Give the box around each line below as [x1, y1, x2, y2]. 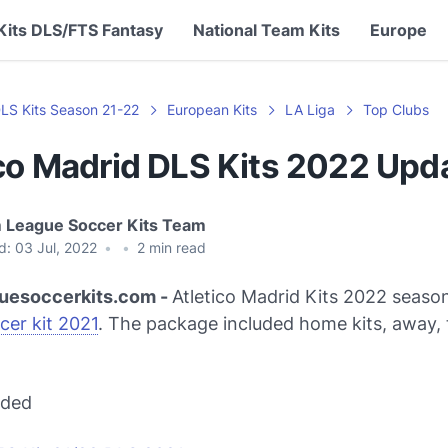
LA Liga [285, 101, 335, 118]
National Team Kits [193, 20, 341, 40]
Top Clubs [363, 101, 429, 118]
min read [145, 239, 206, 256]
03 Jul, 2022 [15, 239, 101, 256]
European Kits [167, 101, 257, 118]
